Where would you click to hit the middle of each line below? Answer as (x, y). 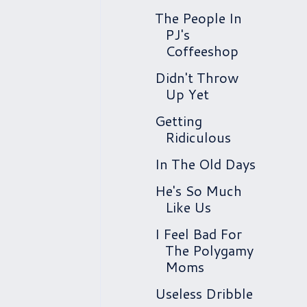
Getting (179, 121)
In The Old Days (205, 164)
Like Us (188, 207)
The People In (198, 18)
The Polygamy (209, 250)
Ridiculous (198, 137)
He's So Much (198, 191)
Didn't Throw (197, 77)
